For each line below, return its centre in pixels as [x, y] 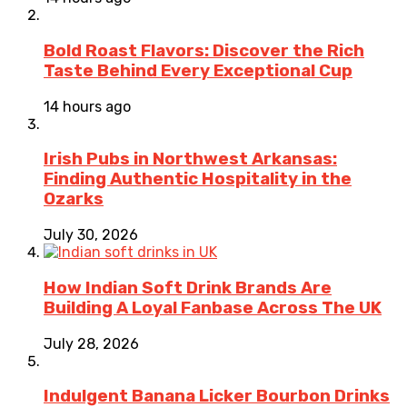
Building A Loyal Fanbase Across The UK [213, 308]
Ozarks [74, 199]
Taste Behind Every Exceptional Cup [198, 70]
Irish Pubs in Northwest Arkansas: [190, 159]
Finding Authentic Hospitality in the [198, 179]
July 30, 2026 [91, 235]
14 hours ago [87, 106]
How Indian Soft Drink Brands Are [188, 288]
